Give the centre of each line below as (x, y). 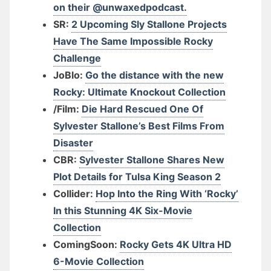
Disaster (73, 143)
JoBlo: (69, 75)
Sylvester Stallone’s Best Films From (139, 126)
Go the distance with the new (155, 75)
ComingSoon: (87, 244)
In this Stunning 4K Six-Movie (123, 211)
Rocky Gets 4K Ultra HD (176, 244)
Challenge (77, 58)
